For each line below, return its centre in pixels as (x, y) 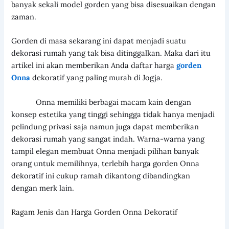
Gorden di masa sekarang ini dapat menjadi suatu (99, 41)
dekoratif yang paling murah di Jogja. (97, 78)
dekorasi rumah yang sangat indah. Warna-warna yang (108, 139)
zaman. (24, 17)
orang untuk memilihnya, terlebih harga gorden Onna (106, 163)
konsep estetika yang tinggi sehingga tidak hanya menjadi (113, 114)
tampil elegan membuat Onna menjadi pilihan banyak (105, 151)
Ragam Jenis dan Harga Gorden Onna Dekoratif (95, 212)
